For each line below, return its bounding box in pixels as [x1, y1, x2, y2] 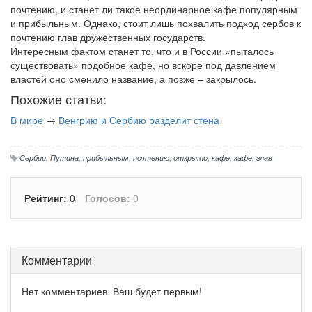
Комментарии [22, 252, 92, 269]
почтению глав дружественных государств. [10, 30, 208, 45]
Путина [50, 152, 79, 164]
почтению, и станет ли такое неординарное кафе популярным [10, 2, 297, 17]
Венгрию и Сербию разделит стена [58, 113, 219, 127]
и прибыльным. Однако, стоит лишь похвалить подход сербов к [10, 16, 301, 31]
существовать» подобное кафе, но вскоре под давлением [10, 58, 276, 72]
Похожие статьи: [10, 90, 107, 109]
